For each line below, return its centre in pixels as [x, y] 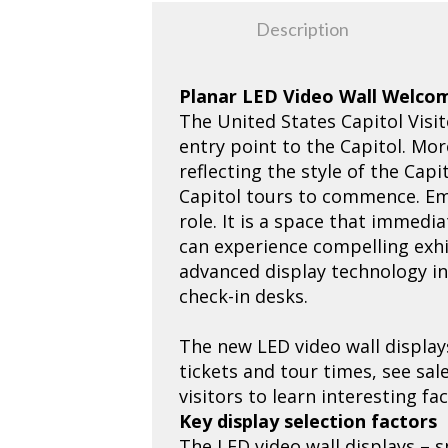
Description [303, 29]
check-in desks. [244, 295]
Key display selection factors [308, 420]
